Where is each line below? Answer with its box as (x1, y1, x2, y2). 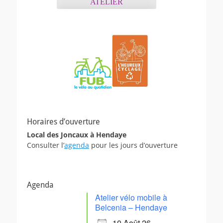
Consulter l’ (27, 140, 64, 150)
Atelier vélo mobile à (95, 191, 167, 203)
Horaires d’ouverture (27, 116, 100, 126)
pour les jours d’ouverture (89, 140, 178, 150)
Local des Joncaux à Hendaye (27, 129, 126, 139)
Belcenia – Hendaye (95, 201, 167, 213)
